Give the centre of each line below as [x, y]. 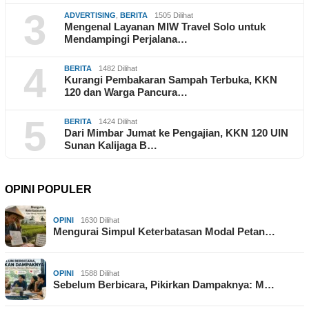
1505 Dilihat [174, 16]
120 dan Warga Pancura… [126, 92]
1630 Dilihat [100, 220]
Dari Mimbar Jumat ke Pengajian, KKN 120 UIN [176, 133]
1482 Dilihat [118, 69]
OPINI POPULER [48, 190]
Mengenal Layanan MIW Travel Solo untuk [165, 27]
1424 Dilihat [118, 122]
